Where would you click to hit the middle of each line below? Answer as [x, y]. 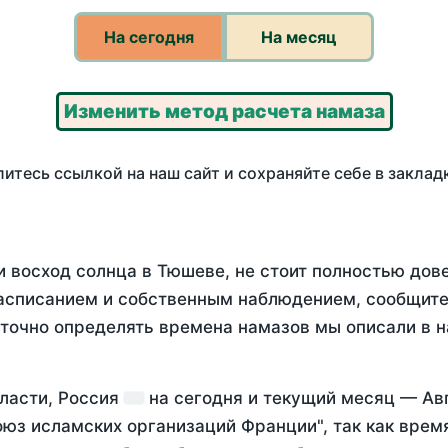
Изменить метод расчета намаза [224, 112]
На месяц [299, 37]
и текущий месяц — [332, 398]
